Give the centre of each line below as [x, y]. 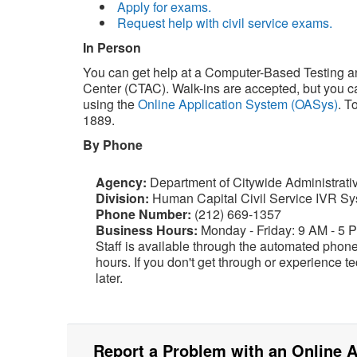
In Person [112, 47]
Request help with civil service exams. [224, 23]
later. [109, 278]
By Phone [112, 145]
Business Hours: [148, 230]
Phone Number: [145, 214]
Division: [124, 198]
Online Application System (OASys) [237, 104]
